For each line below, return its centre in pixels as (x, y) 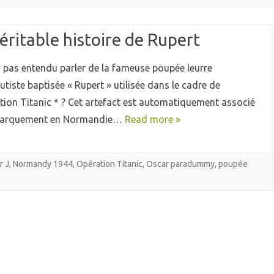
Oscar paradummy (180, 164)
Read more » (153, 120)
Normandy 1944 (43, 164)
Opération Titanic (109, 164)
